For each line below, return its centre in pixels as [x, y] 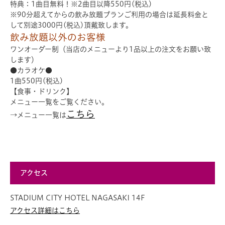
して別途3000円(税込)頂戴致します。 [71, 25]
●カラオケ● [31, 70]
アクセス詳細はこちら [45, 210]
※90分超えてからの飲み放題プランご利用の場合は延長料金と [109, 14]
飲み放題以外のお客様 [58, 37]
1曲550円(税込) [37, 81]
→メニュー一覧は [38, 115]
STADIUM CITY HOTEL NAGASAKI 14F [78, 198]
